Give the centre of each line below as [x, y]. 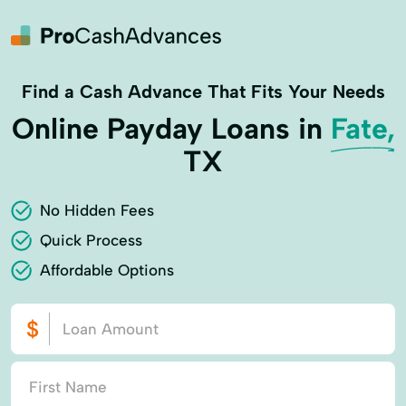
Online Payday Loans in [171, 129]
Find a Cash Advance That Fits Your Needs [203, 92]
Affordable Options [107, 270]
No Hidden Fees [97, 210]
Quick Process [91, 240]
